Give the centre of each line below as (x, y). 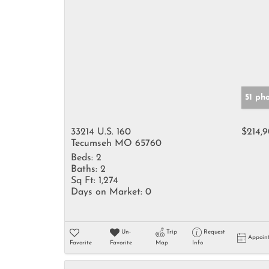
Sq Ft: (83, 181)
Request (214, 232)
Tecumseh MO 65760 (116, 144)
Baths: (84, 169)
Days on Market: (107, 192)
